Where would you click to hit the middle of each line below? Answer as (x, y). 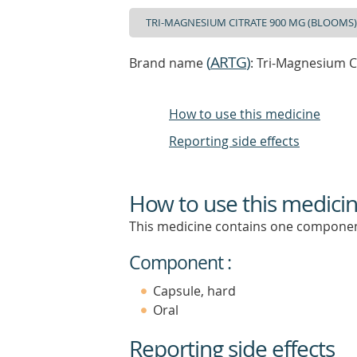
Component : (180, 263)
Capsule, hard (194, 291)
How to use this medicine (245, 114)
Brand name (168, 63)
